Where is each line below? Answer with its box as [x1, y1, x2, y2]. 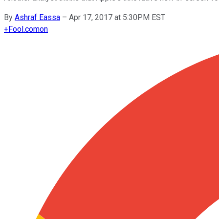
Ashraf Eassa [15, 12, 60, 22]
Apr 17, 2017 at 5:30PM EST [69, 12, 165, 22]
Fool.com [8, 24, 40, 34]
